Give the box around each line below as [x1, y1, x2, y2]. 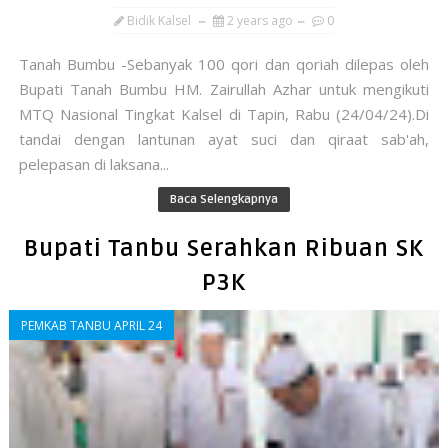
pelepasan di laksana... [18, 154, 169, 175]
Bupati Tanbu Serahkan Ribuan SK [23, 235, 424, 264]
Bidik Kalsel [126, 12, 191, 30]
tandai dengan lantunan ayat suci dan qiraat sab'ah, [18, 129, 430, 150]
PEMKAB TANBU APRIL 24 [20, 317, 162, 335]
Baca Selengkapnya [169, 192, 278, 208]
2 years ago [226, 12, 293, 30]
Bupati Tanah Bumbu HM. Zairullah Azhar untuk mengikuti [18, 79, 430, 100]
